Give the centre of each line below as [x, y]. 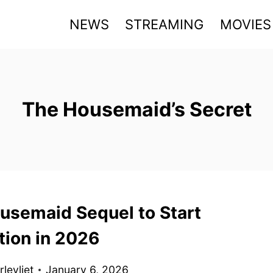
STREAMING [165, 24]
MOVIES [245, 24]
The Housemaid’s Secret [136, 109]
